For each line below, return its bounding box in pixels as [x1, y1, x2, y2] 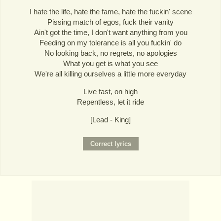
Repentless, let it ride [77, 97, 144, 106]
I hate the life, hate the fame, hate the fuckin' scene [29, 7, 192, 16]
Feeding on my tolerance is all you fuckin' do [39, 38, 182, 47]
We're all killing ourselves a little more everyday [35, 69, 186, 78]
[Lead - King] [90, 115, 131, 124]
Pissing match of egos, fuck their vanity [47, 17, 174, 26]
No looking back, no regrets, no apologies [44, 48, 177, 57]
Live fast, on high [83, 87, 138, 96]
